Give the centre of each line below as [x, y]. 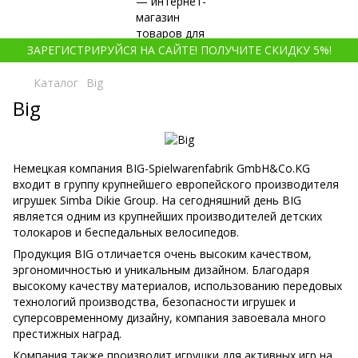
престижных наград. [67, 334]
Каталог [56, 83]
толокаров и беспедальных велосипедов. [126, 233]
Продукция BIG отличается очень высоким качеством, [162, 254]
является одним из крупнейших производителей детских [167, 217]
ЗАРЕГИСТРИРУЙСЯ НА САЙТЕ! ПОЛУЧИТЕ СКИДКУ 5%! [179, 50]
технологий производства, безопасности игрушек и [154, 302]
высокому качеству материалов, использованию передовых [177, 286]
